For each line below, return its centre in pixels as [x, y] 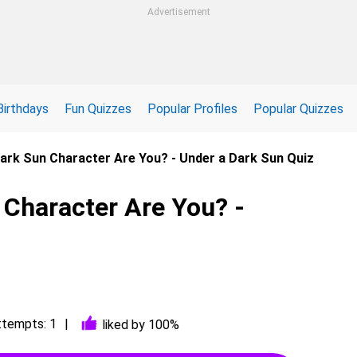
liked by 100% [141, 324]
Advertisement [178, 12]
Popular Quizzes [298, 108]
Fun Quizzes [98, 108]
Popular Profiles [192, 108]
